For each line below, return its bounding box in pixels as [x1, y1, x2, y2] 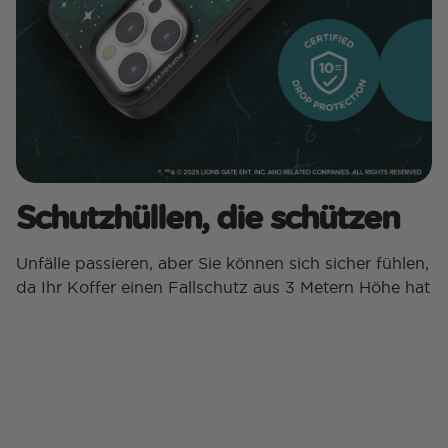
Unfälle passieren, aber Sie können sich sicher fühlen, [16, 254, 429, 273]
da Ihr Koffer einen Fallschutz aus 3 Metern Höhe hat [16, 278, 430, 297]
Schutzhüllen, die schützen [16, 194, 399, 240]
